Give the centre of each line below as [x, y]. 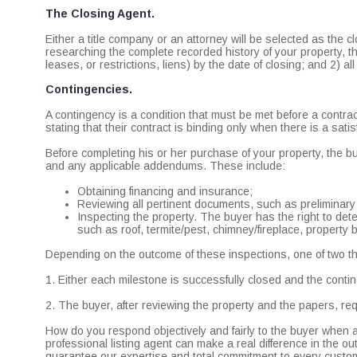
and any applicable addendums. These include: [165, 165]
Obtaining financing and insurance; [165, 191]
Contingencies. [89, 90]
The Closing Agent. [100, 13]
